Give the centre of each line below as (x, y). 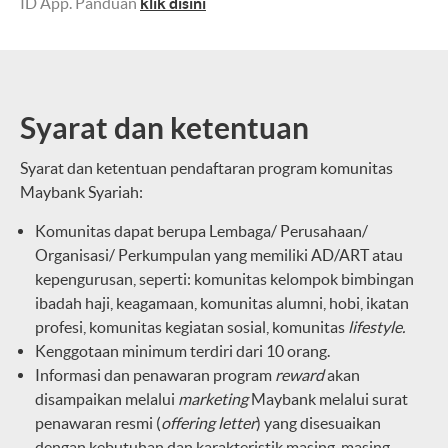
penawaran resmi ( (98, 422)
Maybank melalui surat (328, 398)
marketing (213, 398)
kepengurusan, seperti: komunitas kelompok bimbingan (224, 278)
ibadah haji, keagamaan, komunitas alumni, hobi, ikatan (222, 302)
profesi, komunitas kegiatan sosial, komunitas (190, 326)
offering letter (208, 422)
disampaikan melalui (106, 398)
